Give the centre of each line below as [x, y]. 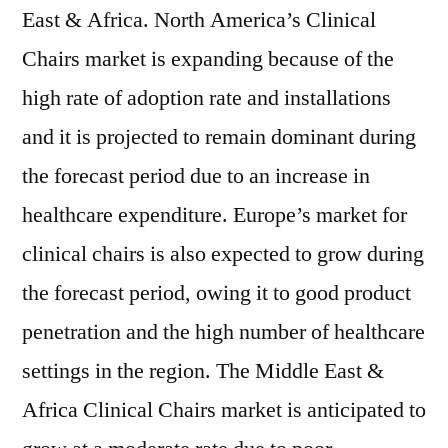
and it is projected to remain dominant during [219, 137]
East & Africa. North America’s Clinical [199, 20]
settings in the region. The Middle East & [203, 371]
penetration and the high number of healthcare [223, 332]
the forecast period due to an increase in [196, 176]
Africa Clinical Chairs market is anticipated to [224, 410]
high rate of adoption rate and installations [206, 98]
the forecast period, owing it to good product [216, 293]
